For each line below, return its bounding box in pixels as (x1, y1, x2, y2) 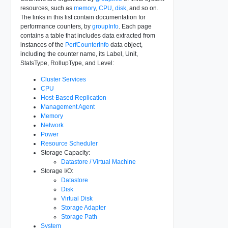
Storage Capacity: (40, 149, 90, 156)
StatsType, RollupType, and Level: (20, 59, 114, 67)
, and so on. (126, 4, 158, 12)
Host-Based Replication (40, 94, 106, 101)
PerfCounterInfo (65, 41, 109, 48)
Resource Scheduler (40, 139, 98, 147)
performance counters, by (20, 22, 92, 30)
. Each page (118, 22, 152, 30)
